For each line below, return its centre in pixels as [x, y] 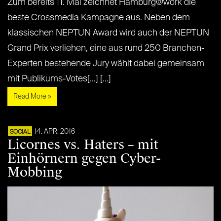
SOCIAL [20, 132]
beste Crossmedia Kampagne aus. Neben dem [99, 18]
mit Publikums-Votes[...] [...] [59, 79]
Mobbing [35, 172]
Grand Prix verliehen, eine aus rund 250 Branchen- [106, 49]
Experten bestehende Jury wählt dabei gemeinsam [106, 64]
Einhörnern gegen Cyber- [84, 159]
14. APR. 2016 [55, 132]
